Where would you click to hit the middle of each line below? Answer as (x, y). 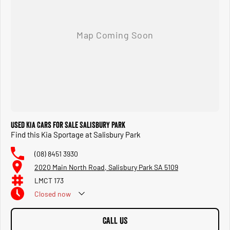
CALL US (115, 221)
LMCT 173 (49, 180)
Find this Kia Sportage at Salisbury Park (76, 135)
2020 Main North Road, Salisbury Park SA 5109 (106, 167)
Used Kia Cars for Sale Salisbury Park (68, 125)
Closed (45, 194)
